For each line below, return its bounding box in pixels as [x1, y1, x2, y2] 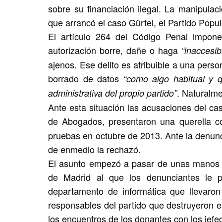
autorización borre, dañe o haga [48, 44, 181, 56]
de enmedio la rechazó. [48, 143, 141, 156]
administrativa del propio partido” [48, 87, 177, 99]
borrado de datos [48, 72, 123, 85]
